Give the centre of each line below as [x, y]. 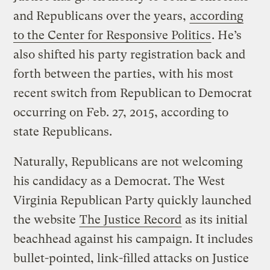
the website [46, 219]
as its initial [215, 219]
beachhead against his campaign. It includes [133, 239]
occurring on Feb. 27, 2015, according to [121, 112]
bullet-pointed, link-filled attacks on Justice [131, 258]
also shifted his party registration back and [130, 54]
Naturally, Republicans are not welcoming [128, 162]
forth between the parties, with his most [124, 74]
